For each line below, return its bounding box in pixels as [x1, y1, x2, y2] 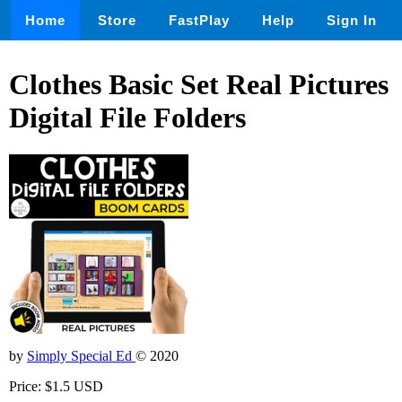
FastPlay [169, 13, 230, 28]
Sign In [327, 13, 377, 28]
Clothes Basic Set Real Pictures [9, 68, 389, 101]
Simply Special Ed [27, 347, 135, 363]
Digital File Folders [9, 101, 246, 135]
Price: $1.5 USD [9, 378, 103, 394]
